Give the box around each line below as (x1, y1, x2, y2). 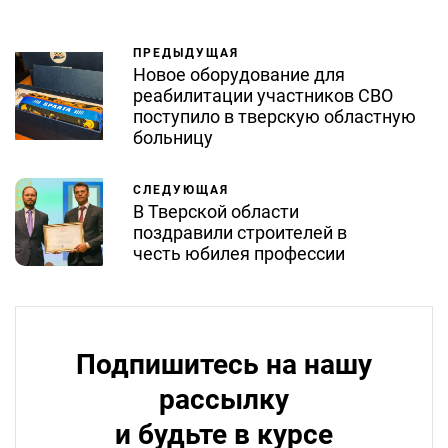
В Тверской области (133, 201, 299, 223)
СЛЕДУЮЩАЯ (133, 183, 229, 198)
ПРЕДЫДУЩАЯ (133, 46, 239, 61)
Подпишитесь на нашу (76, 348, 372, 382)
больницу (133, 127, 213, 149)
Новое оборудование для (133, 64, 345, 86)
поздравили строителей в (133, 222, 347, 244)
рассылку (159, 383, 289, 417)
